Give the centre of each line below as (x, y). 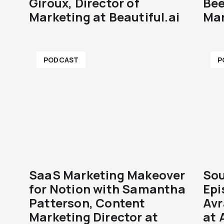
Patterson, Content (87, 203)
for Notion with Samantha (107, 189)
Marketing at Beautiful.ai (104, 17)
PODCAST (61, 60)
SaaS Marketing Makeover (107, 175)
